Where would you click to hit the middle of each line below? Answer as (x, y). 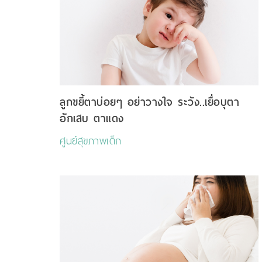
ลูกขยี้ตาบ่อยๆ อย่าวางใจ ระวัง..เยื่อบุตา (149, 102)
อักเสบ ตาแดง (92, 119)
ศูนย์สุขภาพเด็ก (91, 141)
